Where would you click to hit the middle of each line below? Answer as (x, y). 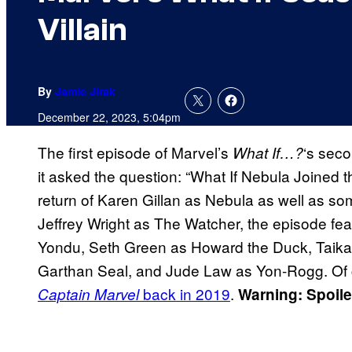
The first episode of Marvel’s (135, 152)
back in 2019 (185, 294)
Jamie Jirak (85, 92)
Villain (82, 30)
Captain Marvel (88, 294)
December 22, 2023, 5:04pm (109, 117)
